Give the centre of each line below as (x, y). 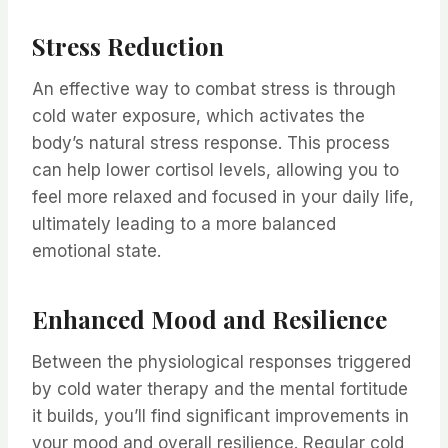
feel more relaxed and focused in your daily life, (223, 196)
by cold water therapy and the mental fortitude (220, 388)
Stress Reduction (128, 45)
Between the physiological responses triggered (221, 361)
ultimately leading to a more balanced (184, 223)
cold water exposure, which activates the (198, 115)
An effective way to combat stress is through (214, 88)
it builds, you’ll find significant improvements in (220, 415)
